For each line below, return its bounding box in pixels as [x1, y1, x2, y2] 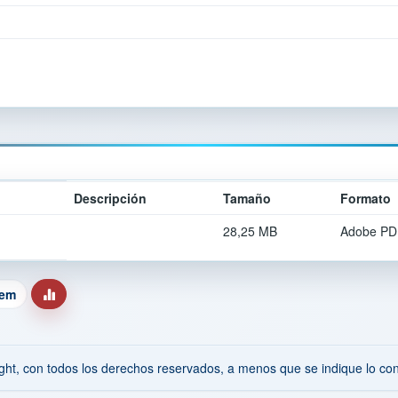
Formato [340, 189, 391, 207]
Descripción [74, 189, 147, 207]
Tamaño [223, 189, 271, 207]
